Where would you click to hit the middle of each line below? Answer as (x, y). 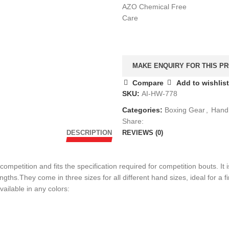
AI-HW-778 (159, 94)
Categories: (142, 110)
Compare (148, 83)
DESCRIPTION (89, 133)
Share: (133, 121)
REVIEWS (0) (142, 133)
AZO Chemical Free (154, 7)
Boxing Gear (185, 110)
